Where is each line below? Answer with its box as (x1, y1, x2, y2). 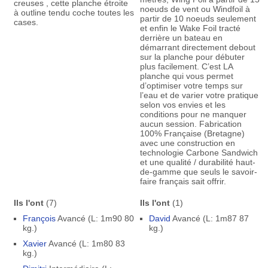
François (22, 214, 56, 223)
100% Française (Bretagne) (139, 129, 245, 138)
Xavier (22, 239, 47, 248)
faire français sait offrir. (139, 176, 226, 186)
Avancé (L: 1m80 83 (46, 239, 125, 248)
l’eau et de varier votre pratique (139, 90, 258, 100)
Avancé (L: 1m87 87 (170, 214, 249, 223)
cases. (13, 17, 38, 27)
